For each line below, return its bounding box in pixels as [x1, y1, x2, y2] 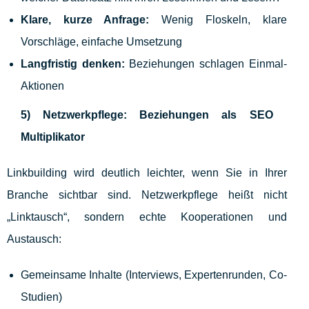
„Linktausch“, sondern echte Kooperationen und [7, 211, 287, 223]
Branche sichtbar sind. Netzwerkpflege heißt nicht [7, 189, 287, 201]
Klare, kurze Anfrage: [21, 14, 150, 26]
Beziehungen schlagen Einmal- [124, 58, 287, 70]
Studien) [21, 291, 62, 303]
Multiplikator [21, 131, 85, 143]
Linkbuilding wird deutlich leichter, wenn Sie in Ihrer [7, 167, 287, 179]
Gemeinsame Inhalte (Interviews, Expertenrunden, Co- [21, 269, 287, 281]
